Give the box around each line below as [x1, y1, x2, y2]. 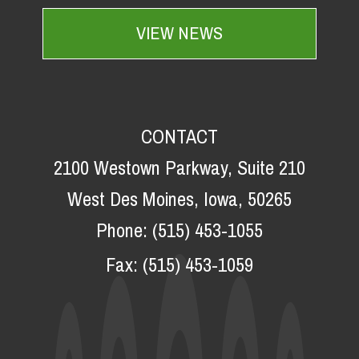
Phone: [96, 212, 152, 248]
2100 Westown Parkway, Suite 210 [54, 149, 305, 186]
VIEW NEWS [136, 17, 223, 50]
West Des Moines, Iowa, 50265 [67, 180, 292, 217]
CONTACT [141, 118, 218, 155]
